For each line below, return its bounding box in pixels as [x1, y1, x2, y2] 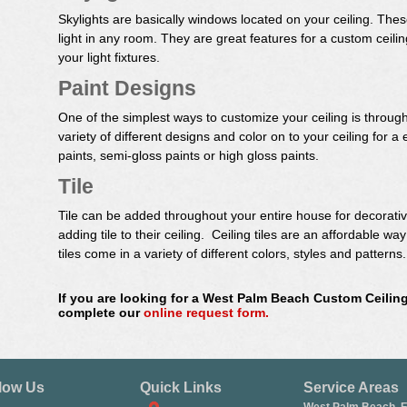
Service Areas [303, 379, 399, 395]
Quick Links [140, 379, 222, 395]
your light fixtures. [58, 49, 160, 65]
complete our [58, 304, 144, 320]
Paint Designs [58, 76, 196, 101]
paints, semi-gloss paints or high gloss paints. [58, 147, 319, 163]
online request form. [144, 304, 269, 320]
